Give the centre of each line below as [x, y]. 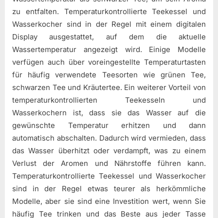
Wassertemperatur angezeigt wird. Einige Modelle [109, 49]
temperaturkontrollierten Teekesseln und [109, 100]
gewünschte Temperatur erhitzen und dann [109, 125]
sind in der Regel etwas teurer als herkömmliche [109, 188]
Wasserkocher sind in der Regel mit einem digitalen [109, 24]
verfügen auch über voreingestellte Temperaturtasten [109, 62]
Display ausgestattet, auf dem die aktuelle [109, 36]
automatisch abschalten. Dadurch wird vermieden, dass [109, 138]
